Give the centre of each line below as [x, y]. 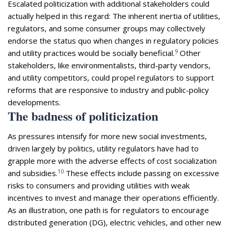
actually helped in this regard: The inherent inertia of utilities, [114, 16]
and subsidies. [33, 173]
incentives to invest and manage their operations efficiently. [113, 198]
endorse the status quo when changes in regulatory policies [113, 41]
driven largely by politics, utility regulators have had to [103, 149]
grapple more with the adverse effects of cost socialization [112, 161]
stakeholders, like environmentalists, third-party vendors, [109, 65]
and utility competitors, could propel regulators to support [111, 78]
